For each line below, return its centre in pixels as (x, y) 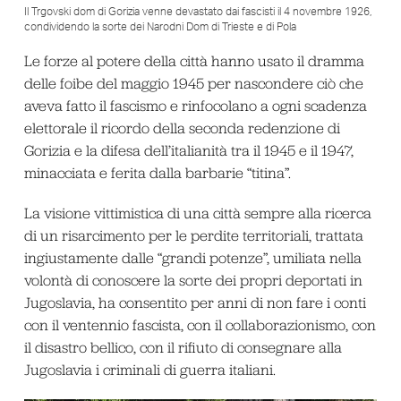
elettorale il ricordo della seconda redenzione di (182, 128)
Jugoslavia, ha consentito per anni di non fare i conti (195, 303)
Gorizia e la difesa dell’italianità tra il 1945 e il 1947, (188, 150)
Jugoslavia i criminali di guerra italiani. (149, 370)
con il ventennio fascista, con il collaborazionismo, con (200, 325)
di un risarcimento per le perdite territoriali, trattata (193, 236)
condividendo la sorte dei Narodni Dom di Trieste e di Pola (160, 26)
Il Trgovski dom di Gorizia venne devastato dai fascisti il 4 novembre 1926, (197, 11)
